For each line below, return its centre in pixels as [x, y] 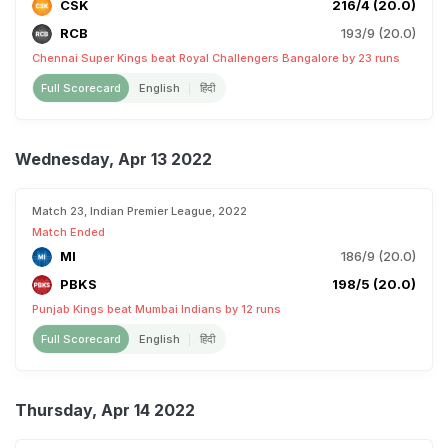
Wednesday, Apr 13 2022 [113, 159]
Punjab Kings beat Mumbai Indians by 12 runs [156, 309]
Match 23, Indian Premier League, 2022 [139, 211]
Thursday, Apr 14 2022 [105, 410]
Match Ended [68, 232]
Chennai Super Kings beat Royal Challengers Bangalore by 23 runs [216, 58]
